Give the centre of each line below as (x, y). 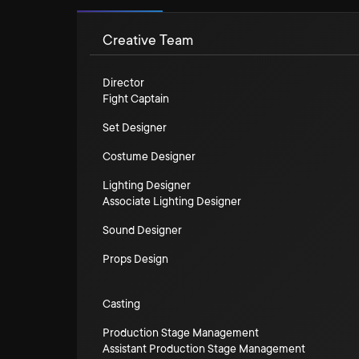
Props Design (135, 259)
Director (123, 83)
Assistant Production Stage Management (204, 349)
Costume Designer (149, 156)
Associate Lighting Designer (172, 201)
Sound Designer (142, 230)
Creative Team (148, 40)
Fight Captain (136, 99)
